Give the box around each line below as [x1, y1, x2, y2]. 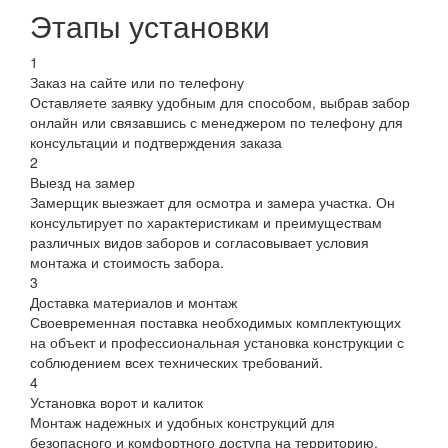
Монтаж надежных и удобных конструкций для [30, 411, 335, 432]
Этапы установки [30, 3, 270, 47]
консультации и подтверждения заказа [30, 131, 282, 152]
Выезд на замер [30, 171, 135, 192]
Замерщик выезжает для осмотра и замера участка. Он [30, 191, 395, 212]
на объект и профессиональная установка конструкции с [30, 331, 404, 352]
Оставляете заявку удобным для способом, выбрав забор [30, 91, 410, 112]
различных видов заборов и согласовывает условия [30, 231, 369, 252]
